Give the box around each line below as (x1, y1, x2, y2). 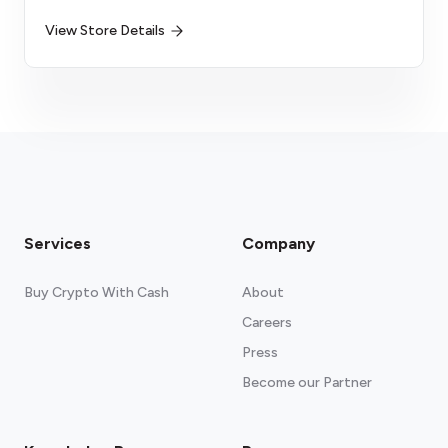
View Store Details (45, 22, 165, 39)
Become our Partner (242, 374, 372, 391)
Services (24, 234, 91, 253)
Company (242, 234, 315, 253)
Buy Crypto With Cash (24, 284, 169, 301)
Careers (242, 314, 292, 331)
